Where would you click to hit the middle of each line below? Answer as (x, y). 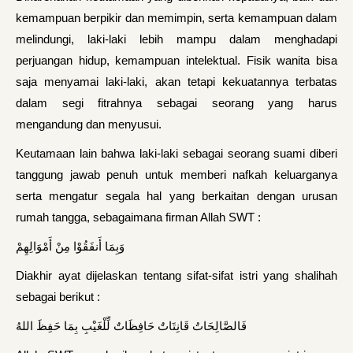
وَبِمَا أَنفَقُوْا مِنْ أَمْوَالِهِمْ (70, 246)
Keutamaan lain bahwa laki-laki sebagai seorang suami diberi (176, 153)
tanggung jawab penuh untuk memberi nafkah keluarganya (176, 175)
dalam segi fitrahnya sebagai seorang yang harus (176, 103)
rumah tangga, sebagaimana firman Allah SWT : (138, 217)
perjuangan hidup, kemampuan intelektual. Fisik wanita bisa (176, 60)
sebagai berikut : (58, 297)
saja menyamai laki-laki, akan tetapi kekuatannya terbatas (176, 82)
